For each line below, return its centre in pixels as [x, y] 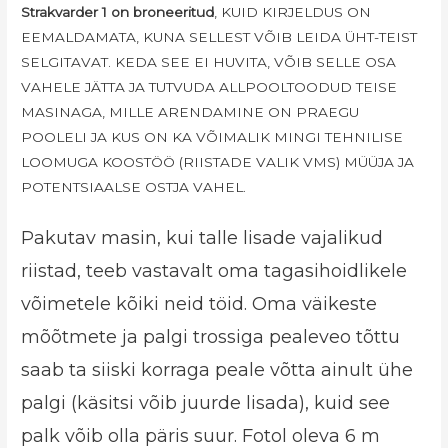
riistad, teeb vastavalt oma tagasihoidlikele [214, 270]
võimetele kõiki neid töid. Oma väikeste [199, 303]
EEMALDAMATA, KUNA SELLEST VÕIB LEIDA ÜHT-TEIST [219, 36]
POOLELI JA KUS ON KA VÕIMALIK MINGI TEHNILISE [212, 136]
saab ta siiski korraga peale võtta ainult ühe [217, 369]
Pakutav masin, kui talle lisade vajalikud [202, 237]
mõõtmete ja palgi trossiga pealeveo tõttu [211, 336]
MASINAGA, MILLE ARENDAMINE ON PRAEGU [190, 111]
